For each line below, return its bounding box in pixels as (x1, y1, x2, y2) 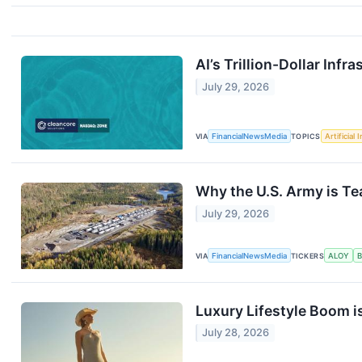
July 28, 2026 (202, 326, 270, 339)
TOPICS (291, 132, 321, 141)
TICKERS (291, 250, 325, 260)
